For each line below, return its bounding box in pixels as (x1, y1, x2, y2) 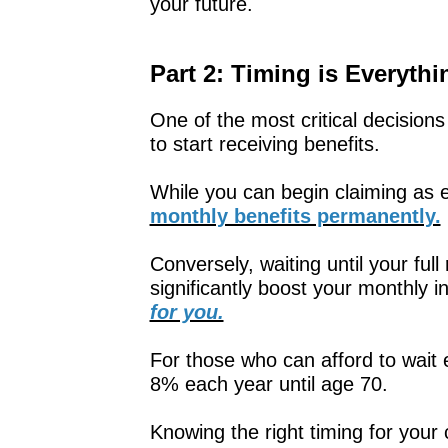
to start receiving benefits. (149, 132, 380, 155)
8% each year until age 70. (149, 372, 388, 395)
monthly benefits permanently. (149, 204, 441, 227)
